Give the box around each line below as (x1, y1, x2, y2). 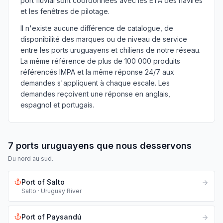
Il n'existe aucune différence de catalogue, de (20, 24, 173, 32)
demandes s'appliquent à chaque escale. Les (20, 79, 170, 87)
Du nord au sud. (8, 155, 53, 162)
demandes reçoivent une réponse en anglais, (20, 90, 170, 98)
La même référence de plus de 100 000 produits (20, 57, 180, 65)
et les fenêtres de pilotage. (20, 7, 110, 15)
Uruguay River (41, 187, 82, 195)
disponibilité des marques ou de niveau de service (20, 35, 187, 43)
